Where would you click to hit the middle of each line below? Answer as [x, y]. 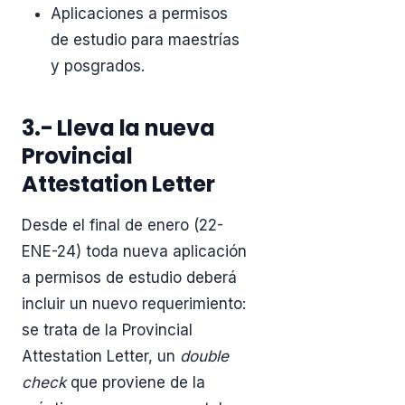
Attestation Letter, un [101, 357]
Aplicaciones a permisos [139, 13]
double [204, 357]
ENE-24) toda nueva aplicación [134, 252]
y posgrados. [98, 66]
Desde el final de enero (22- [122, 226]
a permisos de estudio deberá [129, 278]
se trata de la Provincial [107, 330]
